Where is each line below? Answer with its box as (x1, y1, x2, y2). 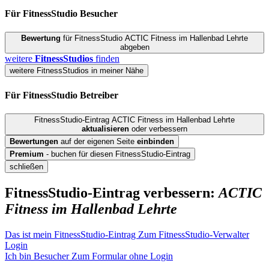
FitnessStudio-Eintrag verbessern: (5, 184, 219, 201)
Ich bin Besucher (5, 250, 71, 261)
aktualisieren (82, 124, 129, 133)
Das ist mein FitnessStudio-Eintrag (5, 229, 138, 240)
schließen (10, 162, 43, 171)
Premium (10, 149, 44, 159)
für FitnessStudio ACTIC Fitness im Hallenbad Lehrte (61, 34, 248, 43)
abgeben (119, 43, 150, 52)
